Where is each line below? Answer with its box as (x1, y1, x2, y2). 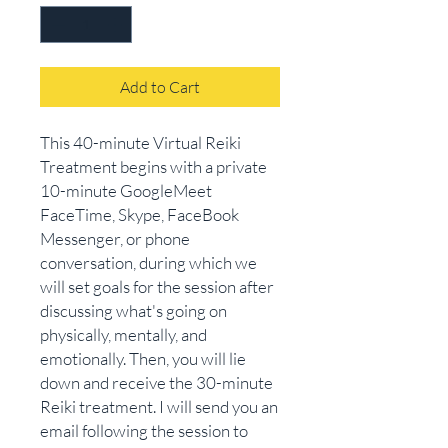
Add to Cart (120, 77, 200, 97)
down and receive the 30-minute (40, 372, 273, 393)
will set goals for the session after (40, 276, 274, 297)
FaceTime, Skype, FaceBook (40, 204, 239, 225)
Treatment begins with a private (40, 156, 267, 177)
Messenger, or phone (40, 228, 190, 249)
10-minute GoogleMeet (40, 180, 212, 201)
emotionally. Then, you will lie (40, 348, 246, 369)
